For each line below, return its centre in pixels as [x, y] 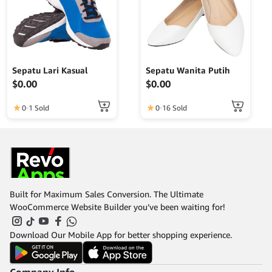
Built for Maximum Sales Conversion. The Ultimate [107, 194]
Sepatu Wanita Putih [188, 70]
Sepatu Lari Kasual [50, 70]
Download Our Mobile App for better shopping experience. [121, 234]
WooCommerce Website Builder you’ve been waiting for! [117, 207]
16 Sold [175, 108]
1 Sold [39, 108]
